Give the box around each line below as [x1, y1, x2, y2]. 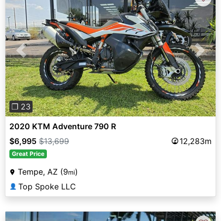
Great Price [11, 149, 44, 157]
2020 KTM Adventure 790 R [9, 121, 116, 131]
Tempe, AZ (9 [18, 166, 68, 177]
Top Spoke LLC [18, 181, 76, 191]
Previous [21, 51, 53, 61]
